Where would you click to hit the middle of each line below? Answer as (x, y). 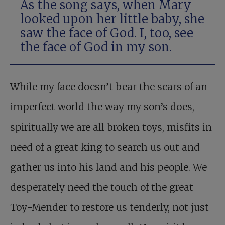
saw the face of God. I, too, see (107, 33)
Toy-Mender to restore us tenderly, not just (109, 207)
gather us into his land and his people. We (108, 167)
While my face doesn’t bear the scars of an (109, 87)
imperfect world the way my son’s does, (102, 107)
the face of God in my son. (96, 47)
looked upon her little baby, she (112, 19)
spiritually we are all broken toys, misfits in (111, 127)
